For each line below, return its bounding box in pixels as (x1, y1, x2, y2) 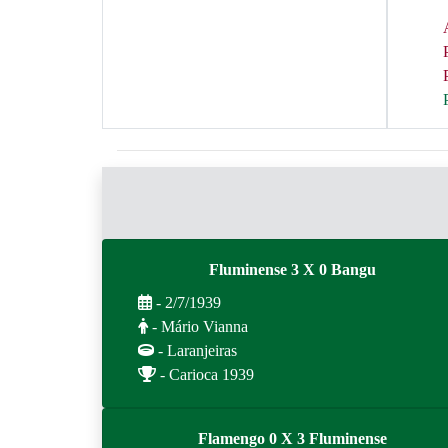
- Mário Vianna (148, 318, 248, 335)
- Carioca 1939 (156, 366, 254, 383)
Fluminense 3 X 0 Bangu (208, 261, 376, 278)
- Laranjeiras (154, 342, 237, 359)
